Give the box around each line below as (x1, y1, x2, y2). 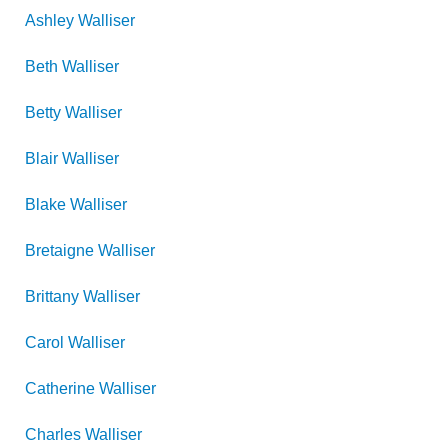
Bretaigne (25, 242, 94, 259)
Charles (25, 426, 81, 443)
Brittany (25, 288, 79, 305)
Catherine (25, 380, 95, 397)
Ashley (25, 12, 74, 29)
